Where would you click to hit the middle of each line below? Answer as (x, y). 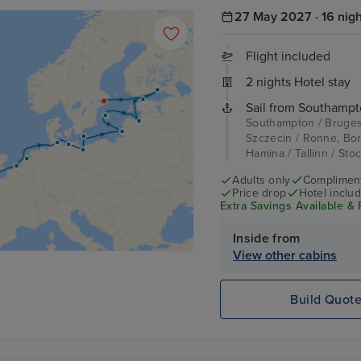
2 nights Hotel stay (298, 82)
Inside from (267, 239)
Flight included (288, 56)
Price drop (259, 193)
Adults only (261, 180)
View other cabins (285, 256)
